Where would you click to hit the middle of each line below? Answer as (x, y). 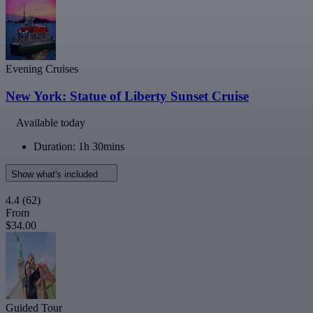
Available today (51, 123)
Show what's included (56, 175)
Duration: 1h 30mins (79, 147)
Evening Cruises (42, 69)
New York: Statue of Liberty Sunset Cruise (127, 96)
